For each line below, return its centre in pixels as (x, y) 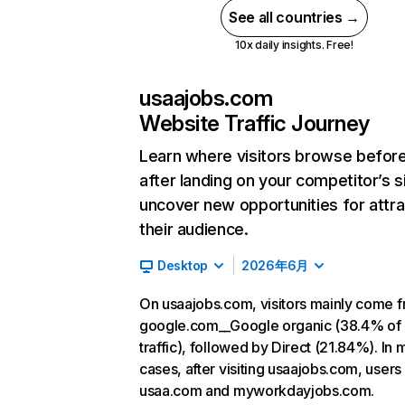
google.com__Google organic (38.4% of (270, 325)
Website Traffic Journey (254, 123)
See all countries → (294, 17)
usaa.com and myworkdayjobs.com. (257, 391)
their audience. (194, 229)
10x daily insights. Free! (294, 45)
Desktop (183, 265)
